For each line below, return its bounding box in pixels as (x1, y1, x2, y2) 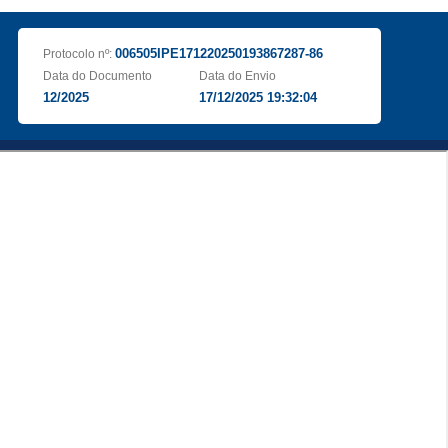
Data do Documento (42, 69, 152, 83)
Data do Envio (199, 69, 277, 83)
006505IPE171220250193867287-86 (114, 46, 323, 61)
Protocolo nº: (42, 47, 115, 61)
